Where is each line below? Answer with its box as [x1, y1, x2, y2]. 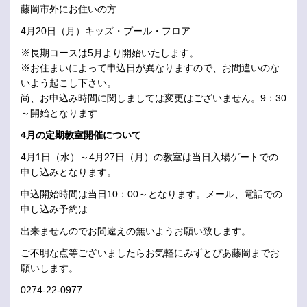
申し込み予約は [21, 204, 88, 215]
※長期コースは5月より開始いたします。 [21, 47, 199, 59]
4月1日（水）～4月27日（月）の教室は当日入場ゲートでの [21, 151, 278, 163]
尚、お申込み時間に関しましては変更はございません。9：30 [21, 93, 286, 104]
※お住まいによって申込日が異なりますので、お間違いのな [21, 62, 280, 74]
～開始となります [21, 108, 97, 119]
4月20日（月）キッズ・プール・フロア [21, 25, 191, 37]
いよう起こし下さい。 [21, 77, 116, 89]
